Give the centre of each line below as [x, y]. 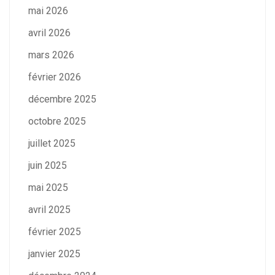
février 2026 [55, 77]
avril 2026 [49, 33]
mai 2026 [48, 11]
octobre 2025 [57, 122]
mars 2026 [51, 55]
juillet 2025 [52, 144]
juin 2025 [48, 166]
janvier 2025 [54, 254]
